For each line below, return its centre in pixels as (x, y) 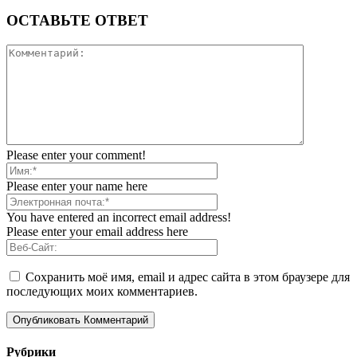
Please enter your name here (77, 186)
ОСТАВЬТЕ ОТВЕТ (77, 21)
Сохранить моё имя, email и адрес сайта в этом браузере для (188, 277)
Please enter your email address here (97, 232)
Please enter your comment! (76, 155)
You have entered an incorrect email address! (119, 218)
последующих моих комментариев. (102, 292)
